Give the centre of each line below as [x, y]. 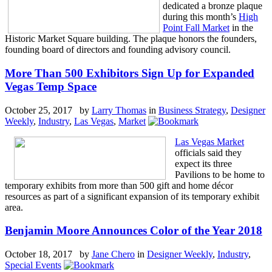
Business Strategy [192, 110]
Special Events [33, 265]
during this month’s [201, 17]
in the [241, 28]
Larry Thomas [119, 110]
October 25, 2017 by [48, 110]
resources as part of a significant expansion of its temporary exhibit [132, 196]
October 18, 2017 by [48, 254]
